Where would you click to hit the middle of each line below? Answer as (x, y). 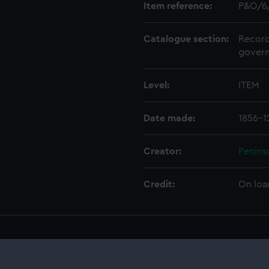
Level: (156, 85)
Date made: (169, 118)
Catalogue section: (186, 39)
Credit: (159, 184)
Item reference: (178, 6)
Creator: (162, 151)
